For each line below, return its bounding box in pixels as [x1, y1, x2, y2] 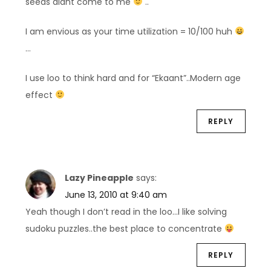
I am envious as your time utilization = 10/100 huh [25, 25, 235, 38]
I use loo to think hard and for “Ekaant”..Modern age [25, 71, 241, 84]
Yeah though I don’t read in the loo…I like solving [25, 205, 227, 218]
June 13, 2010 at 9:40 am [65, 188, 168, 201]
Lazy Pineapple [65, 171, 134, 184]
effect [25, 88, 56, 101]
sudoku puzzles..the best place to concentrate [25, 222, 225, 235]
